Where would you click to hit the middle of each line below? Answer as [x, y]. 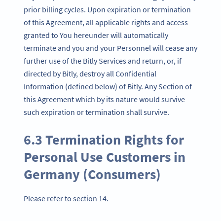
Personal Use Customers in [105, 157]
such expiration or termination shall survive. [96, 112]
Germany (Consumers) [92, 174]
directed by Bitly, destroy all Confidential [90, 73]
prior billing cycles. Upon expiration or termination [107, 9]
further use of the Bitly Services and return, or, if [103, 60]
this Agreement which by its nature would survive [104, 99]
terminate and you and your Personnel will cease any [110, 48]
